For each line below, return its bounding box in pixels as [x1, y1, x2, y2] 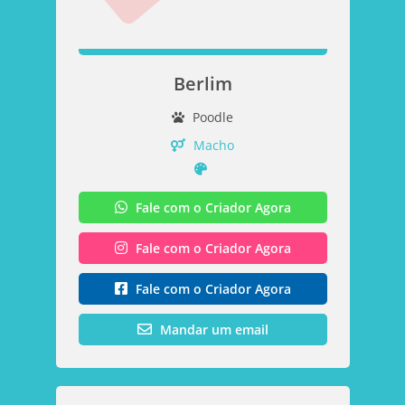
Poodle [189, 108, 233, 126]
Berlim [173, 71, 232, 96]
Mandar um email [159, 320, 268, 338]
